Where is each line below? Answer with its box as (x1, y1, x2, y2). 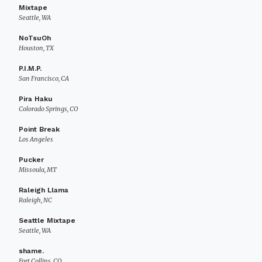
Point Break (19, 125, 60, 133)
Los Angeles (19, 135, 53, 143)
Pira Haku (19, 95, 53, 103)
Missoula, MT (19, 166, 57, 174)
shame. (19, 247, 44, 255)
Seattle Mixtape (19, 216, 75, 225)
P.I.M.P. (19, 64, 42, 73)
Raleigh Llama (19, 186, 68, 194)
